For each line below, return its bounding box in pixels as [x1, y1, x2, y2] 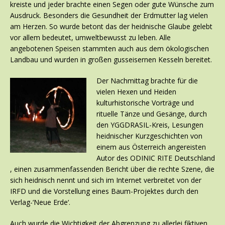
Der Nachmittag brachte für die [96, 76, 198, 86]
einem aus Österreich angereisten [96, 142, 206, 152]
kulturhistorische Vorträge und [96, 98, 194, 108]
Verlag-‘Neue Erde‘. [10, 197, 70, 207]
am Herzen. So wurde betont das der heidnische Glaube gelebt [10, 22, 212, 32]
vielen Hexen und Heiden [96, 87, 176, 97]
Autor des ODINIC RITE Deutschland [96, 153, 215, 163]
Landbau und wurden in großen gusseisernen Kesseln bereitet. [10, 55, 212, 65]
